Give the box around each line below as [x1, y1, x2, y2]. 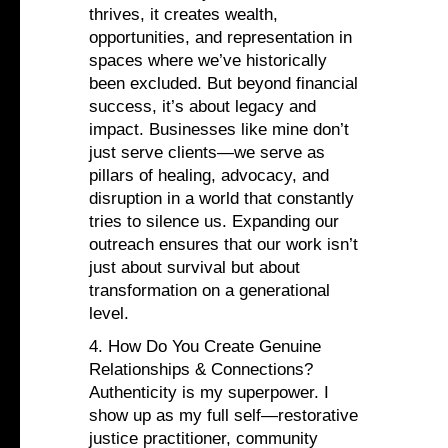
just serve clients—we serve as [89, 143, 325, 163]
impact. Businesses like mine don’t [89, 120, 349, 140]
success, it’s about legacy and [89, 97, 316, 117]
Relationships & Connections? [89, 360, 313, 380]
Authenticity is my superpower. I [89, 383, 329, 403]
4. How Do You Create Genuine [89, 337, 321, 357]
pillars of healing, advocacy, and [89, 166, 329, 186]
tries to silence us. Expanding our [89, 212, 339, 232]
